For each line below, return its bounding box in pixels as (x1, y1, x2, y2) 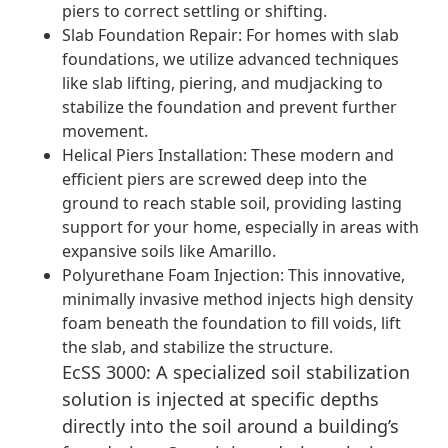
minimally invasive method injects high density (62, 288, 414, 311)
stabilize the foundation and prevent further (62, 96, 398, 119)
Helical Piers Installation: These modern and (62, 144, 395, 167)
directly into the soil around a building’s (62, 414, 400, 439)
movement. (62, 120, 149, 143)
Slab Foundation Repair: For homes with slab (62, 24, 400, 47)
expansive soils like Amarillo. (62, 240, 277, 263)
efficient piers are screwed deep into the (62, 168, 368, 191)
